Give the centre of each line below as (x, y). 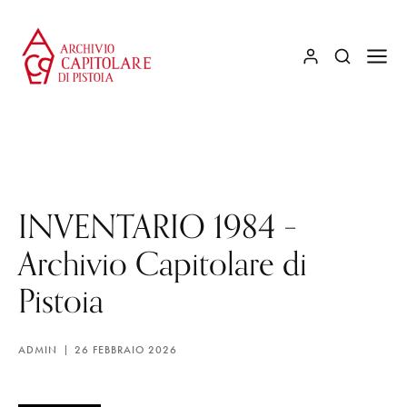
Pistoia (61, 300)
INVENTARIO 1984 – (158, 226)
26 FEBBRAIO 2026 (126, 350)
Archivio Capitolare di (163, 263)
